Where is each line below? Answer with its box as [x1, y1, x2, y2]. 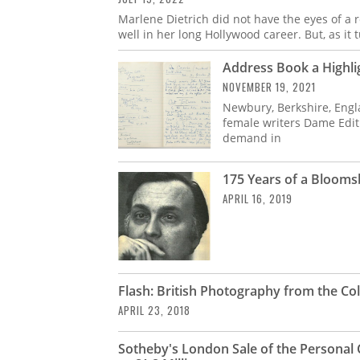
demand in [223, 129, 281, 145]
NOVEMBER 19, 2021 [223, 78, 316, 95]
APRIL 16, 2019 [223, 190, 292, 207]
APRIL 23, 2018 [118, 301, 190, 318]
